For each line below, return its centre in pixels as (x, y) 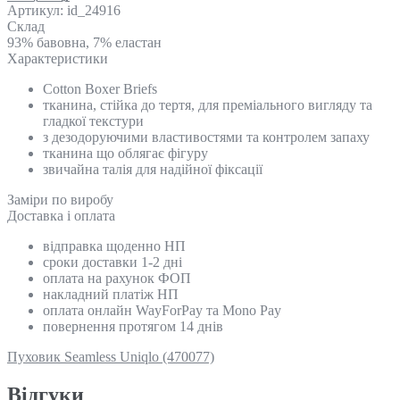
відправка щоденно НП (114, 246)
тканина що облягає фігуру (125, 153)
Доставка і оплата (61, 215)
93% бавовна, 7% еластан (84, 42)
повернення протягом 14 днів (133, 326)
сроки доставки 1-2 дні (112, 262)
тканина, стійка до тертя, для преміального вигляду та (208, 104)
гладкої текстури (93, 121)
